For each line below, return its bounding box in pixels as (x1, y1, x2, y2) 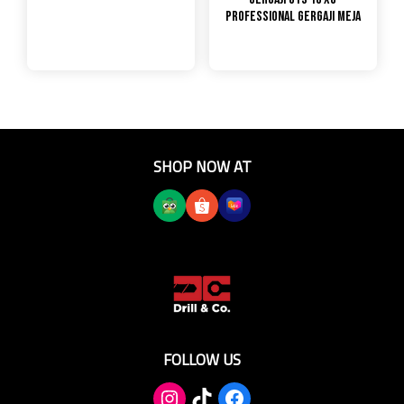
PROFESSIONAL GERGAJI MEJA (225, 7, 361, 25)
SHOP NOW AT (152, 154, 252, 179)
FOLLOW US (163, 347, 241, 372)
